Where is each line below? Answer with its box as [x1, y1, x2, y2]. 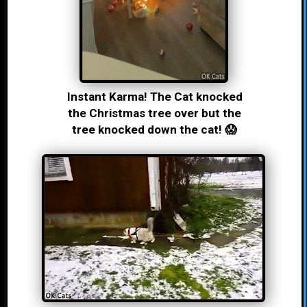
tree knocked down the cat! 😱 [72, 123, 237, 136]
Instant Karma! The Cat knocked [66, 90, 243, 103]
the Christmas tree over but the [68, 106, 241, 120]
